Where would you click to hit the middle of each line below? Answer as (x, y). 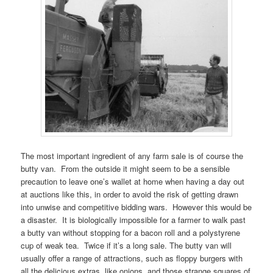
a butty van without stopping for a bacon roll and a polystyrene (131, 232)
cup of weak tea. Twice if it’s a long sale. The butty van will (126, 245)
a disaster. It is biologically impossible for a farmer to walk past (133, 219)
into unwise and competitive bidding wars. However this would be (136, 207)
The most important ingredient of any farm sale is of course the (132, 155)
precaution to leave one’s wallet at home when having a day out (133, 181)
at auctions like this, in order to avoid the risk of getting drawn (130, 194)
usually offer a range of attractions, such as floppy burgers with (132, 258)
